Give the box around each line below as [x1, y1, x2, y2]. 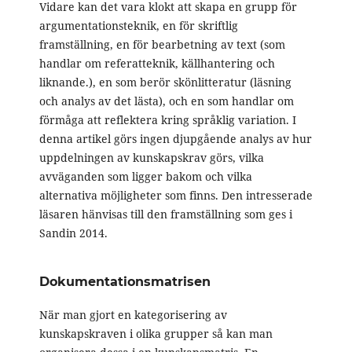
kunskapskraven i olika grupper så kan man [38, 326, 273, 342]
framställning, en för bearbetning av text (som [38, 37, 285, 53]
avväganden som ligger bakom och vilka [38, 169, 252, 185]
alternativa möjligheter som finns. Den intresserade [38, 188, 313, 203]
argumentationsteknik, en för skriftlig [38, 18, 238, 34]
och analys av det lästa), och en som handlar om [38, 93, 294, 109]
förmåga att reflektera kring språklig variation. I [38, 112, 296, 128]
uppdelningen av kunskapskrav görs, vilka [38, 150, 264, 166]
